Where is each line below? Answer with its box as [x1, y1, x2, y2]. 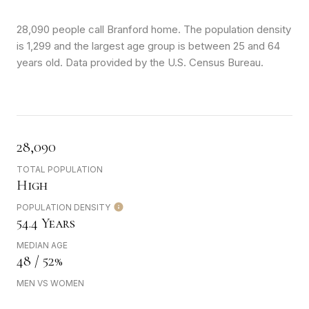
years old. [17, 56, 63, 70]
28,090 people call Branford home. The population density [17, 23, 291, 37]
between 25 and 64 [188, 39, 280, 53]
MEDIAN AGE [17, 240, 68, 251]
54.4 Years [17, 215, 75, 232]
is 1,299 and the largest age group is [17, 39, 188, 53]
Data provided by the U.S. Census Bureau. [63, 56, 263, 70]
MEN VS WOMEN [17, 278, 84, 289]
